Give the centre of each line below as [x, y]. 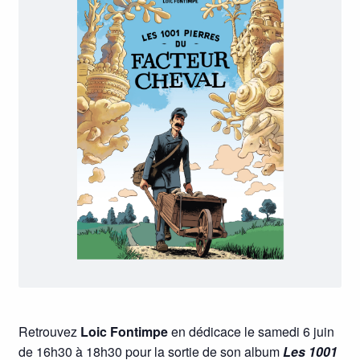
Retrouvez [47, 332]
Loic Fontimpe [122, 332]
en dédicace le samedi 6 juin [251, 332]
